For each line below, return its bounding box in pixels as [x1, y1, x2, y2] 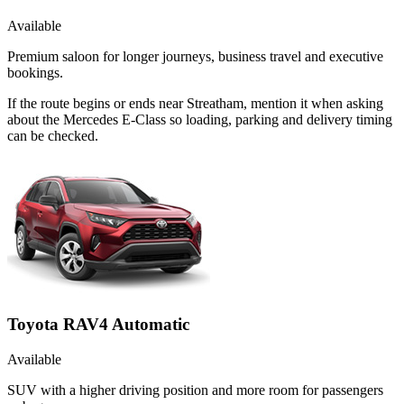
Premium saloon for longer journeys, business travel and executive [7, 49, 383, 65]
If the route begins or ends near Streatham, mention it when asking [7, 96, 383, 112]
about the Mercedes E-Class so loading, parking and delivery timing [7, 112, 392, 128]
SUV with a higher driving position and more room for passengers [7, 381, 383, 398]
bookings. [7, 65, 63, 81]
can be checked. [7, 128, 98, 144]
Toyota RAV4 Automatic [7, 315, 189, 335]
